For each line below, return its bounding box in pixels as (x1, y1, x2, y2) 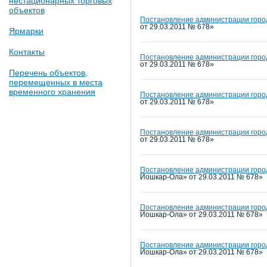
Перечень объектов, (9, 68, 88, 77)
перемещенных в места (9, 77, 103, 87)
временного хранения (9, 87, 95, 97)
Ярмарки (9, 26, 44, 36)
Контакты (9, 47, 45, 57)
